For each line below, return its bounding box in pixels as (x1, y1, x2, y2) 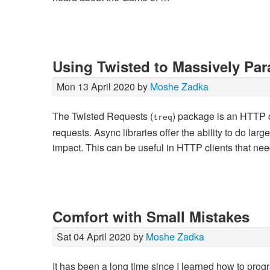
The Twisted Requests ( (52, 109, 153, 124)
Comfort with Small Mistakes (52, 206, 250, 227)
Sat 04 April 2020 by (57, 230, 146, 244)
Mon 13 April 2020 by (57, 80, 150, 94)
